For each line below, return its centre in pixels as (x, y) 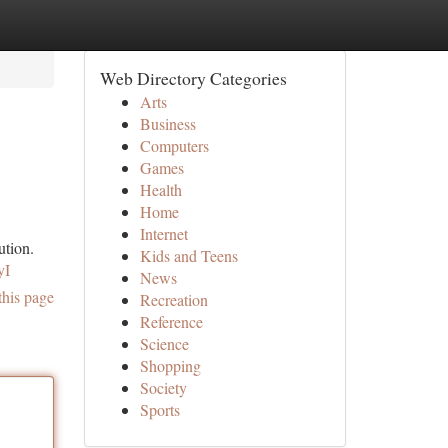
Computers (174, 145)
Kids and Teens (188, 255)
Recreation (173, 299)
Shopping (170, 365)
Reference (171, 321)
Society (163, 387)
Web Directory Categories (193, 78)
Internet (163, 233)
